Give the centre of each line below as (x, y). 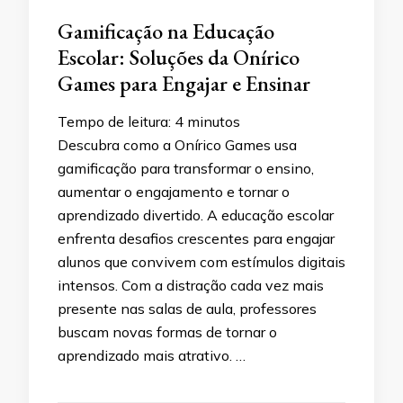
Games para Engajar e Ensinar (184, 83)
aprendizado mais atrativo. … (152, 355)
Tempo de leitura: (116, 121)
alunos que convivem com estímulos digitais (201, 261)
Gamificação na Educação (166, 31)
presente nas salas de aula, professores (187, 308)
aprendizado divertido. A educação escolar (196, 215)
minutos (214, 121)
